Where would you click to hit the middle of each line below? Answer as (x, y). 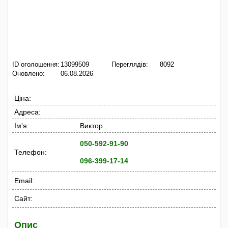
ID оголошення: (36, 64)
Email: (24, 180)
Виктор (92, 125)
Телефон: (31, 152)
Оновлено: (28, 74)
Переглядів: (130, 64)
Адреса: (27, 112)
